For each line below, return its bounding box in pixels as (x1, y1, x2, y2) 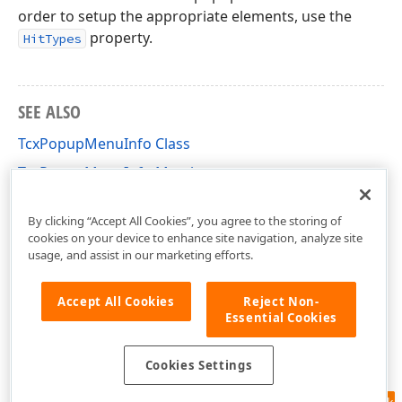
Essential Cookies (224, 309, 338, 326)
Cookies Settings (144, 357, 253, 374)
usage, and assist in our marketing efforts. (27, 246, 254, 263)
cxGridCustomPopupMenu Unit (18, 191, 232, 211)
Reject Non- (243, 293, 319, 310)
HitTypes (23, 31, 81, 47)
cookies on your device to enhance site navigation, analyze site (27, 229, 363, 246)
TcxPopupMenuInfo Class (18, 134, 190, 153)
